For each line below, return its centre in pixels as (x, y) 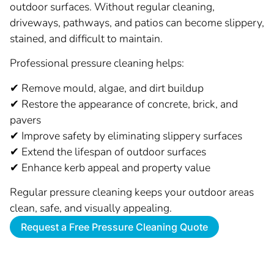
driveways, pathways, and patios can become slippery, (137, 23)
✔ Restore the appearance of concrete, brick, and (124, 104)
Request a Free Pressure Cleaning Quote (114, 227)
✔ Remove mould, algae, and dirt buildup (107, 88)
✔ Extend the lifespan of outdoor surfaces (108, 151)
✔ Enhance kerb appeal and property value (110, 167)
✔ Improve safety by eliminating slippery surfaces (126, 135)
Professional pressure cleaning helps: (97, 63)
